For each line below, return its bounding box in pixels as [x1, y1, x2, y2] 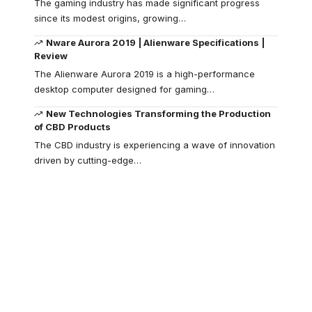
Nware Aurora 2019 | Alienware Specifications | [46, 36, 265, 48]
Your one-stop [58, 261, 195, 286]
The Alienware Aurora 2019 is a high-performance [34, 68, 255, 79]
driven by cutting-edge [34, 154, 134, 166]
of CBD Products [34, 120, 111, 132]
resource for [58, 286, 175, 310]
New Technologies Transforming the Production [46, 107, 272, 119]
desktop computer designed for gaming [34, 83, 207, 95]
